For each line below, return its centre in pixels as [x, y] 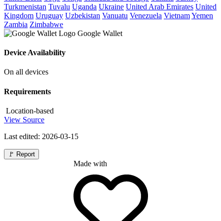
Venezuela [146, 15]
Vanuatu [115, 15]
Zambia [16, 24]
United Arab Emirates [160, 6]
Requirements [27, 91]
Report [25, 154]
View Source [24, 119]
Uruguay [49, 15]
